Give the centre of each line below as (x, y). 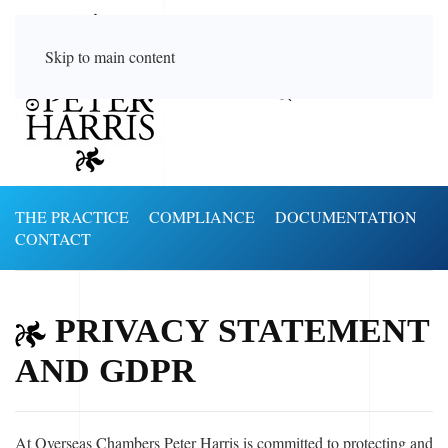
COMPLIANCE (202, 216)
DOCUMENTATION (346, 216)
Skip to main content (110, 56)
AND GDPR (105, 370)
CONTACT (53, 238)
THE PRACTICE (72, 216)
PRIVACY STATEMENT (237, 330)
